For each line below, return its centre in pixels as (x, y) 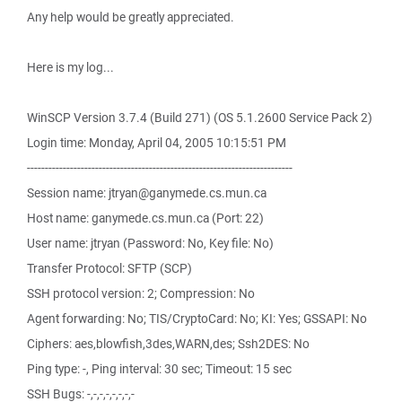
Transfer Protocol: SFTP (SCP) (109, 268)
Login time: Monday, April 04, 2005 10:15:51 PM (157, 143)
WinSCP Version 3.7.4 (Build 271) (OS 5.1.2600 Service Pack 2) (200, 118)
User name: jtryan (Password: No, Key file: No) (150, 243)
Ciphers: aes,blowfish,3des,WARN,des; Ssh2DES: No (168, 344)
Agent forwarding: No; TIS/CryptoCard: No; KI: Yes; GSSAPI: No (197, 319)
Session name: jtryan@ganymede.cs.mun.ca (147, 193)
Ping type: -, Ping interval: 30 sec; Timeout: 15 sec (159, 369)
